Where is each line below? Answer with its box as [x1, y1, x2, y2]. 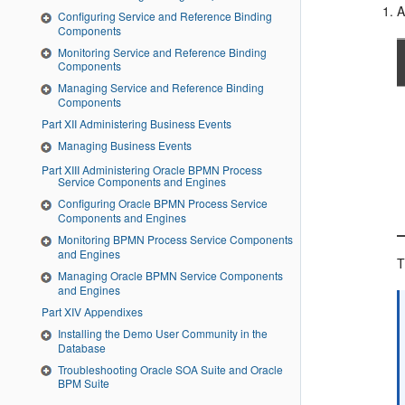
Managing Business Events [58, 137, 192, 154]
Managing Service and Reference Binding [58, 80, 264, 96]
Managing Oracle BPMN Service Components [58, 267, 283, 283]
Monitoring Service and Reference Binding [58, 43, 267, 60]
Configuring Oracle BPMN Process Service [58, 195, 268, 212]
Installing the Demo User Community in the [58, 325, 268, 341]
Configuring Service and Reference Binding [58, 7, 272, 24]
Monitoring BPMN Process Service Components [58, 231, 293, 247]
